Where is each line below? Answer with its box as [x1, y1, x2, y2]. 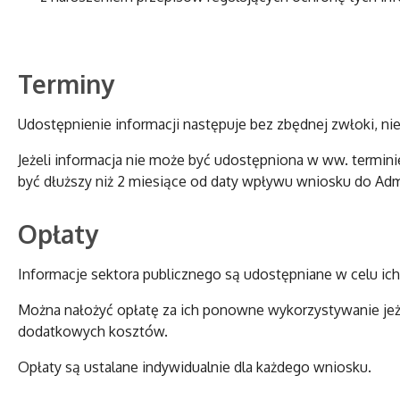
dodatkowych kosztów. [18, 322, 168, 341]
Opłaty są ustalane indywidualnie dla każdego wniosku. [18, 358, 371, 377]
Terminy [18, 68, 114, 101]
